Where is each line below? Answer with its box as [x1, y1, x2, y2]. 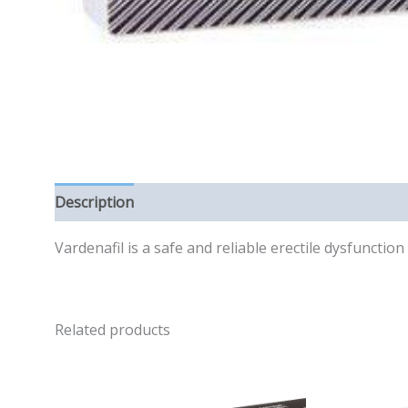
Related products [55, 319, 170, 340]
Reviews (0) [152, 191, 228, 212]
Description [55, 191, 134, 212]
